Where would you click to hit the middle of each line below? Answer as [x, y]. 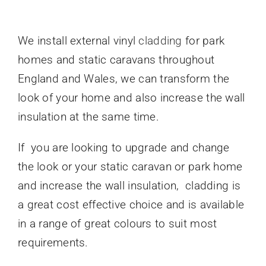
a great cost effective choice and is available [131, 205]
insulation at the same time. [88, 117]
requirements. [53, 243]
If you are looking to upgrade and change [123, 148]
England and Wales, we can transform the [123, 79]
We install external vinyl [78, 41]
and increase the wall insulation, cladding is [129, 186]
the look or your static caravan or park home [130, 167]
